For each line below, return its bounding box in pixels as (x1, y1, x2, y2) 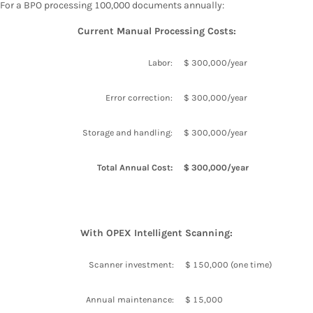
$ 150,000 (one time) (185, 259, 272, 270)
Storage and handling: (82, 126, 173, 138)
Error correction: (105, 92, 173, 103)
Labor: (148, 57, 173, 68)
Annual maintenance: (86, 293, 174, 305)
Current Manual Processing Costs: (77, 24, 236, 37)
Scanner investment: (89, 259, 174, 270)
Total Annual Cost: (97, 161, 173, 173)
